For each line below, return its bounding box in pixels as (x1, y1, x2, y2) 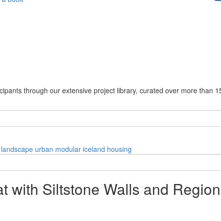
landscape (1, 144, 33, 154)
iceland (83, 144, 105, 154)
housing (107, 144, 132, 154)
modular (55, 144, 81, 154)
